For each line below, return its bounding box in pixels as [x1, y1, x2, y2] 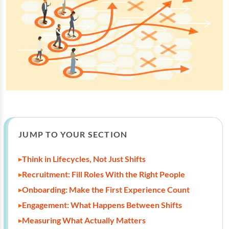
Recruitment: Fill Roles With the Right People [22, 169, 185, 179]
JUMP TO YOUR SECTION [18, 129, 128, 139]
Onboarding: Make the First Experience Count [22, 185, 190, 194]
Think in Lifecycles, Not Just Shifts [22, 154, 146, 164]
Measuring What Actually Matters [22, 215, 146, 225]
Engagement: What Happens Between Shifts [22, 200, 182, 210]
